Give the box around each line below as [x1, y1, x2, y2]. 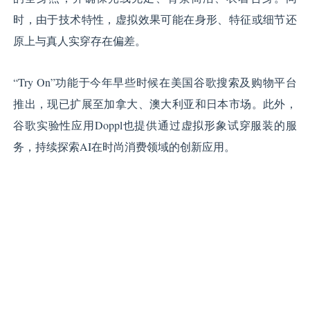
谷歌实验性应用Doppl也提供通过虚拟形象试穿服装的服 [13, 118, 297, 133]
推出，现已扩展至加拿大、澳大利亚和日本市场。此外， [13, 96, 297, 111]
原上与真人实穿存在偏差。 [13, 33, 147, 48]
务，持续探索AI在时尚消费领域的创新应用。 [13, 139, 236, 154]
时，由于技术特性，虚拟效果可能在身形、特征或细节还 [13, 12, 297, 27]
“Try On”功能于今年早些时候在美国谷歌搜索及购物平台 [13, 75, 297, 90]
